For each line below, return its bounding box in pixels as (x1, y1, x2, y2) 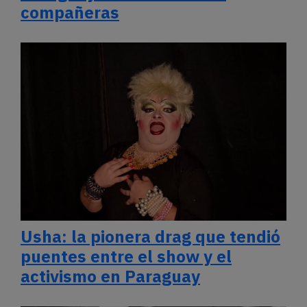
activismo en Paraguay (21, 265, 200, 287)
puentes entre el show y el (21, 245, 232, 267)
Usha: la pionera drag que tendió (21, 225, 280, 247)
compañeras (21, 1, 119, 23)
